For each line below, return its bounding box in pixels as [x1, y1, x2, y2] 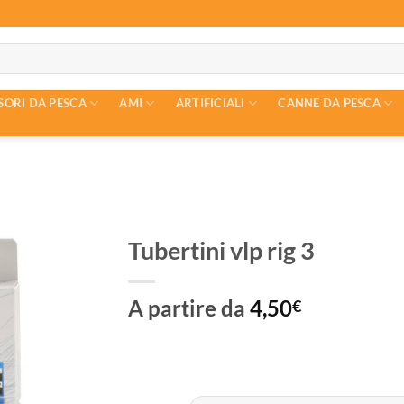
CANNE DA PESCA [278, 96, 381, 110]
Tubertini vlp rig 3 [127, 235, 315, 265]
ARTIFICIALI [175, 96, 245, 110]
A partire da [127, 295, 250, 321]
